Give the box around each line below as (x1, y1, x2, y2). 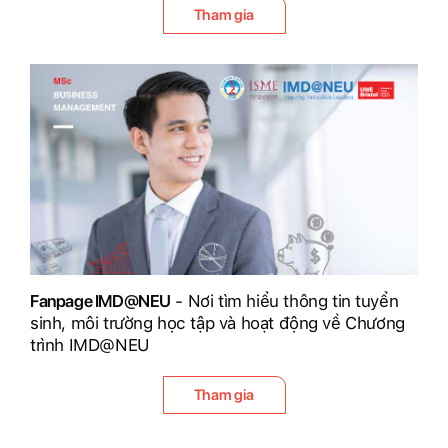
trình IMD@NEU (30, 334, 150, 355)
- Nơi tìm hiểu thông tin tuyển (170, 290, 399, 311)
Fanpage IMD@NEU (30, 290, 171, 311)
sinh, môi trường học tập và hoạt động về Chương (30, 312, 405, 333)
